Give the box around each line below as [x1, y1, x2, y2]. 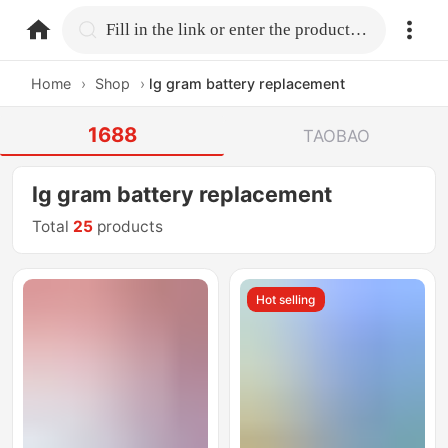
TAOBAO [302, 125, 370, 146]
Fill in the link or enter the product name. [350, 19, 368, 39]
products [93, 217, 164, 237]
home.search [105, 18, 209, 39]
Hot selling [256, 291, 316, 307]
